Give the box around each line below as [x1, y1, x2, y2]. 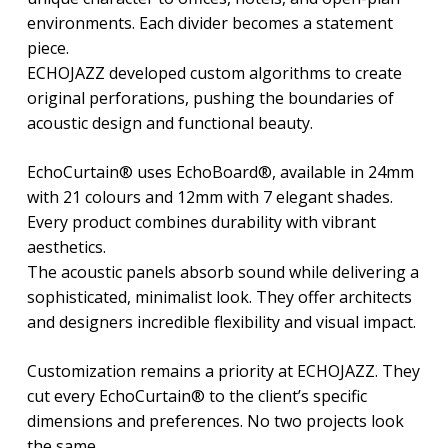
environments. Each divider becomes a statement [26, 11, 393, 34]
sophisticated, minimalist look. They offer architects [26, 285, 412, 308]
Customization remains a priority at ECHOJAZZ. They [26, 359, 420, 382]
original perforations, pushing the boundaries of [26, 86, 394, 109]
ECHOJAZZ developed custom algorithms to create [26, 61, 402, 84]
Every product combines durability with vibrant [26, 210, 376, 233]
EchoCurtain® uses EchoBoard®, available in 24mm [26, 160, 414, 183]
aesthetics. [26, 235, 106, 258]
